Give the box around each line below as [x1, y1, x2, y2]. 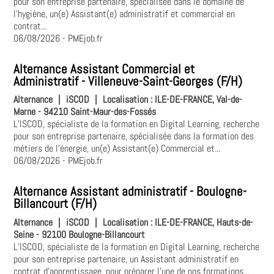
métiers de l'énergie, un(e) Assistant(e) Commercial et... [13, 142, 221, 155]
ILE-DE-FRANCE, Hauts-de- [155, 215, 254, 229]
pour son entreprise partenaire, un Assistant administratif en [13, 252, 239, 265]
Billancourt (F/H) [13, 196, 97, 212]
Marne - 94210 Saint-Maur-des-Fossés [13, 105, 157, 119]
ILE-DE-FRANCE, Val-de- [155, 93, 243, 106]
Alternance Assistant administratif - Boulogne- [13, 183, 247, 200]
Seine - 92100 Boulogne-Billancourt [13, 228, 146, 241]
